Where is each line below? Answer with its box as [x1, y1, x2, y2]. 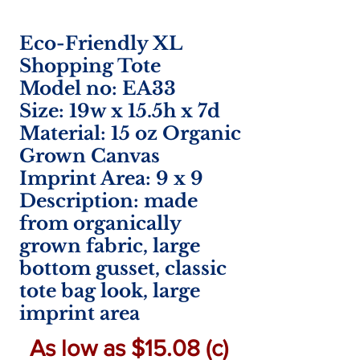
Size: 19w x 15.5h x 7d [19, 100, 220, 122]
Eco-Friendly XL [19, 32, 182, 55]
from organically [19, 212, 181, 235]
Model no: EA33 [19, 77, 176, 100]
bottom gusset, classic [19, 257, 227, 280]
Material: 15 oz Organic [19, 122, 241, 145]
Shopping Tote [19, 55, 161, 77]
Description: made [19, 190, 198, 212]
